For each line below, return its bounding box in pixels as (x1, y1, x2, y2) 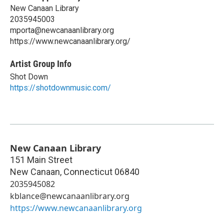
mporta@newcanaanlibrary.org (10, 25, 114, 35)
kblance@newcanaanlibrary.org (10, 190, 129, 201)
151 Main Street (10, 154, 72, 165)
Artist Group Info (10, 58, 71, 69)
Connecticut (63, 166, 112, 177)
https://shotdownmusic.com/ (10, 82, 111, 92)
